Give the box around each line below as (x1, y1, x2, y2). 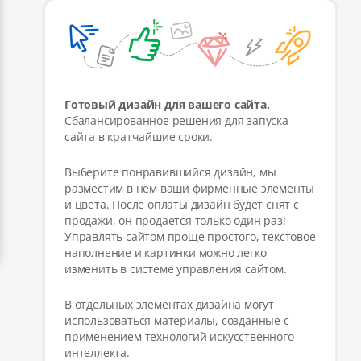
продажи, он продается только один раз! (64, 212, 286, 228)
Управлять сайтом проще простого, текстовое (64, 228, 316, 244)
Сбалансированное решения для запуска (64, 112, 288, 128)
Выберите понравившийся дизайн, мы (64, 164, 276, 180)
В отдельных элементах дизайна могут (64, 296, 275, 312)
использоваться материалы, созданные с (64, 312, 289, 328)
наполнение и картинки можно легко (64, 244, 267, 260)
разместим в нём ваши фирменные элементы (64, 180, 315, 196)
